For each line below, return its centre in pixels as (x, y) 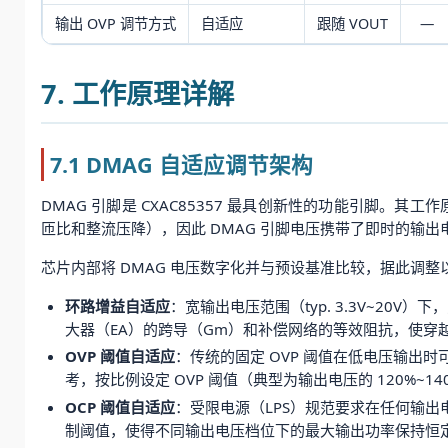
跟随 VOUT (352, 23)
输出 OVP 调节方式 (115, 23)
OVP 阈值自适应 (120, 356)
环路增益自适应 (117, 305)
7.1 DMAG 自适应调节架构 (182, 164)
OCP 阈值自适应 (120, 407)
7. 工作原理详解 (137, 94)
